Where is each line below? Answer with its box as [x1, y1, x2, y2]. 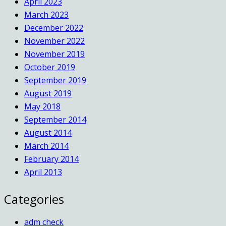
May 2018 [24, 100, 61, 112]
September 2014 [24, 114, 86, 125]
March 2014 [24, 140, 69, 151]
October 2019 [24, 61, 75, 73]
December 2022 [24, 22, 83, 33]
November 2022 [24, 35, 85, 46]
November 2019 [24, 48, 85, 60]
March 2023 [24, 9, 69, 20]
